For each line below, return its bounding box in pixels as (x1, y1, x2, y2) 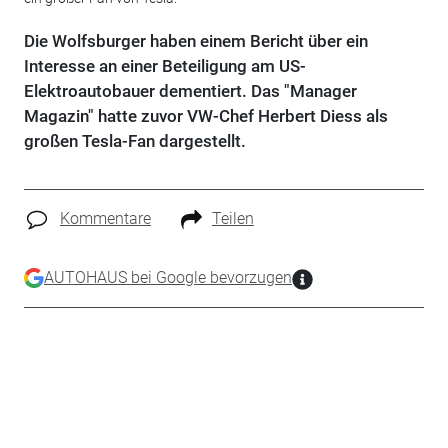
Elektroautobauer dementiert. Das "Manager (23, 81, 357, 101)
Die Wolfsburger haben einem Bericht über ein (23, 31, 368, 51)
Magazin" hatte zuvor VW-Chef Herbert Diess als (23, 106, 388, 126)
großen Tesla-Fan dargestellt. (23, 131, 246, 151)
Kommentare (59, 209, 151, 228)
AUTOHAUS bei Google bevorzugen (43, 267, 292, 287)
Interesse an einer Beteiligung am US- (23, 56, 306, 76)
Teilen (211, 209, 254, 228)
